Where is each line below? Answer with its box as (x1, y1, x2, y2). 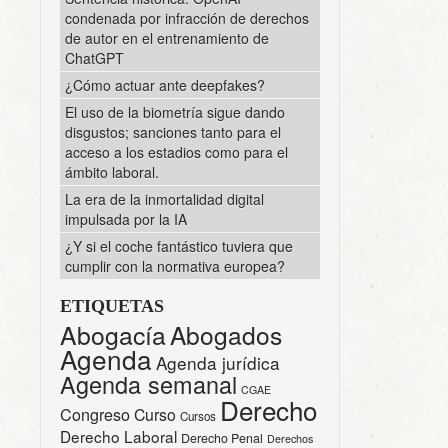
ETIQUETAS (60, 295, 164, 316)
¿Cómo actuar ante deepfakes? (65, 74, 265, 95)
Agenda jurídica (156, 349, 280, 375)
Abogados (170, 316, 282, 352)
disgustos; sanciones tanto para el (65, 121, 281, 142)
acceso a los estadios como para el (65, 141, 288, 162)
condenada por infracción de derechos (65, 7, 309, 28)
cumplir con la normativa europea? (65, 255, 285, 276)
